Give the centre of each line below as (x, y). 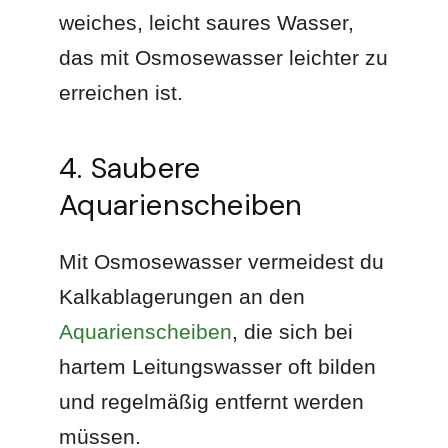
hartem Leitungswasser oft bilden (218, 366)
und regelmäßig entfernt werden (212, 401)
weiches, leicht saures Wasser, (207, 22)
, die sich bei (293, 331)
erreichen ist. (121, 92)
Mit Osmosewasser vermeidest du (222, 261)
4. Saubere (130, 167)
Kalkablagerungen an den (182, 296)
